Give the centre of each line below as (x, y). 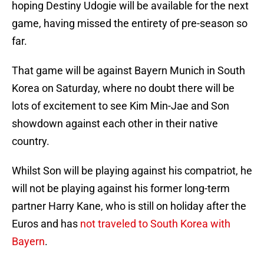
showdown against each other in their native (115, 124)
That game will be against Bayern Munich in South (128, 71)
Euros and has (46, 224)
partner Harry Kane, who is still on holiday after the (129, 206)
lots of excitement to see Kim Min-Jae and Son (121, 106)
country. (31, 141)
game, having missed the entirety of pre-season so (130, 24)
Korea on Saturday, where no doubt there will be (123, 88)
